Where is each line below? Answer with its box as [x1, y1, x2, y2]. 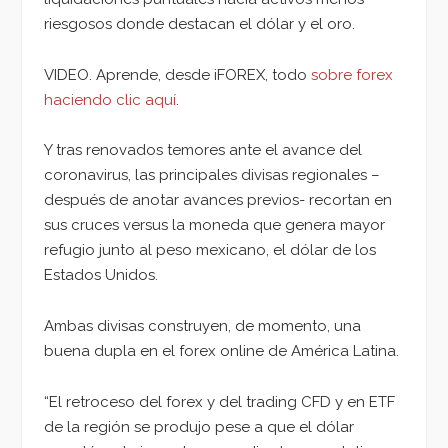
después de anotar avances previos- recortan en [44, 191, 392, 210]
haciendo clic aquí [44, 90, 176, 109]
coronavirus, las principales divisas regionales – [44, 166, 380, 185]
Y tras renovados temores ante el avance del [44, 141, 362, 160]
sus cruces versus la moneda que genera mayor [44, 216, 385, 235]
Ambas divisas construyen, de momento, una [44, 317, 361, 335]
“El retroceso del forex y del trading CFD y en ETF [44, 392, 395, 411]
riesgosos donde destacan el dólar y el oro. [44, 14, 359, 33]
